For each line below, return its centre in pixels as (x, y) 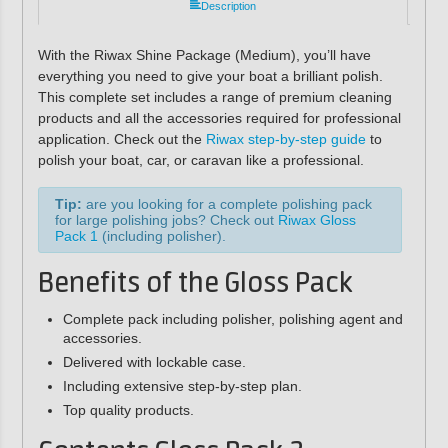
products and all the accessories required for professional (219, 117)
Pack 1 (76, 236)
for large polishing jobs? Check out (166, 220)
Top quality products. (128, 410)
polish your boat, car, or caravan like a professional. (200, 159)
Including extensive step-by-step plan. (182, 386)
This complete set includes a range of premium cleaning (214, 96)
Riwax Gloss (316, 220)
